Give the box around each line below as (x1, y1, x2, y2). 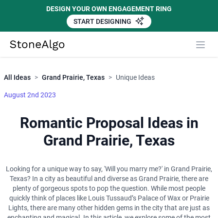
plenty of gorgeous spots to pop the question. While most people (13, 184, 205, 193)
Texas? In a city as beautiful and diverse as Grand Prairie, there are (10, 175, 208, 183)
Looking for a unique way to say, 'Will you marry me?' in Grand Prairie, (6, 165, 212, 173)
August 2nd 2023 (4, 91, 56, 99)
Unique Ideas (116, 73, 155, 82)
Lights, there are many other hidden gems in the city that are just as (8, 204, 210, 212)
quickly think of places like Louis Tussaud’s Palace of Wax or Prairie (9, 194, 209, 202)
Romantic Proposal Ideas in (19, 114, 199, 132)
